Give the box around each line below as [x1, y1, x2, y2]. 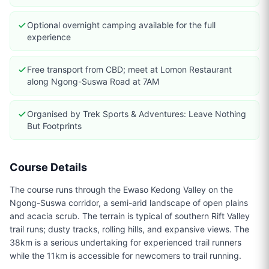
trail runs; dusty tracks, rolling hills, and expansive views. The [10, 224, 249, 234]
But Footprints [27, 121, 82, 131]
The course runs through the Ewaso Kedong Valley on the [10, 184, 233, 195]
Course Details [10, 161, 87, 174]
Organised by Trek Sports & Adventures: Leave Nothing [27, 109, 246, 119]
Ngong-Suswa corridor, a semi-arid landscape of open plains [10, 198, 248, 208]
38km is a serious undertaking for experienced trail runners [10, 237, 241, 247]
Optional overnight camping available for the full [27, 20, 216, 30]
